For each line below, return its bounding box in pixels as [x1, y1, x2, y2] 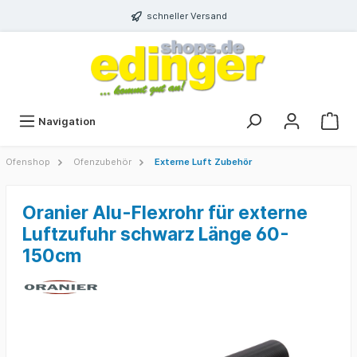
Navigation [38, 116, 96, 128]
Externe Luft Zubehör [154, 156, 252, 168]
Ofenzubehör [73, 156, 131, 168]
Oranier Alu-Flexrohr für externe [22, 202, 308, 224]
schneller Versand [146, 10, 227, 22]
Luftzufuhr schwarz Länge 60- [22, 223, 289, 245]
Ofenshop [6, 156, 50, 168]
